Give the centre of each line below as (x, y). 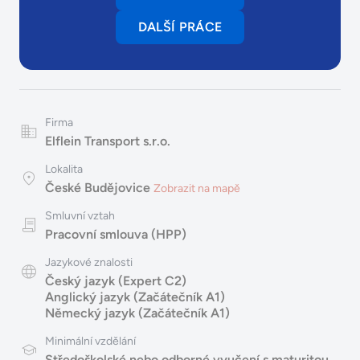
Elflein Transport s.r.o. (108, 141)
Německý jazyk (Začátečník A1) (137, 313)
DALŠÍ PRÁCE (180, 27)
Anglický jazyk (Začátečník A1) (135, 297)
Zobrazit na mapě (197, 189)
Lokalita (64, 170)
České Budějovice (98, 188)
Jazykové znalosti (89, 263)
